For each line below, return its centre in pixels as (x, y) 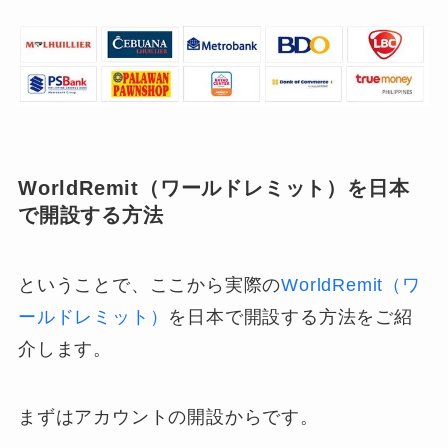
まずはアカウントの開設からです (159, 416)
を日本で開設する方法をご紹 (290, 316)
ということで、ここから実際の (149, 284)
